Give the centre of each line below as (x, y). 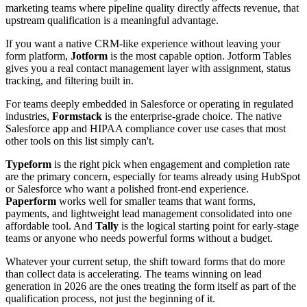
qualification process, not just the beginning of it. (110, 299)
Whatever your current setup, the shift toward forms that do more (145, 262)
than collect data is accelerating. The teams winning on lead (134, 274)
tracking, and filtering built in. (70, 81)
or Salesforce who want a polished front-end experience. (127, 189)
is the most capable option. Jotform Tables (199, 56)
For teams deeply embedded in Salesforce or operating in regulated (149, 104)
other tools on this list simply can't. (80, 141)
